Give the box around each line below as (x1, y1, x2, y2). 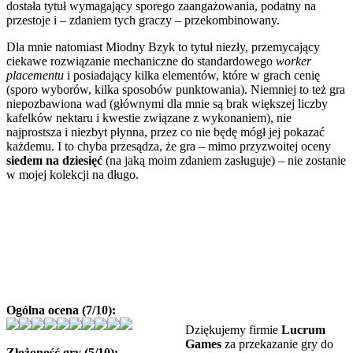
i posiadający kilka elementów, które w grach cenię (64, 68, 320, 82)
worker (276, 54, 311, 68)
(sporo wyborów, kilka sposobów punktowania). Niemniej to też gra (6, 82, 345, 96)
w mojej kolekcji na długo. (6, 167, 139, 181)
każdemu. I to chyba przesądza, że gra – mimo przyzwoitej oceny (6, 139, 331, 153)
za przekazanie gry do (221, 336, 333, 351)
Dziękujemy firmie (185, 322, 281, 336)
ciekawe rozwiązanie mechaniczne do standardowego (6, 54, 276, 68)
